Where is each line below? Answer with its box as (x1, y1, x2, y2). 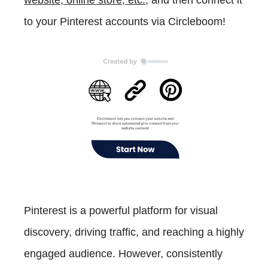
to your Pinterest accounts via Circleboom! (24, 16, 226, 28)
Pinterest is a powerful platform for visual (24, 204, 218, 217)
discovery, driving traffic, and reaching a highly (24, 226, 244, 238)
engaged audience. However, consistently (24, 247, 223, 260)
